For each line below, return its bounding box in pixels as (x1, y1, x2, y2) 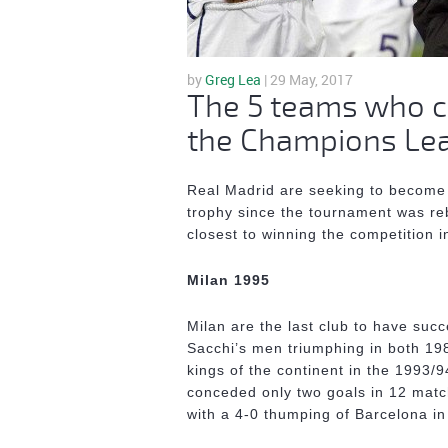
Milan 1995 (187, 272, 270, 288)
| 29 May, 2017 (261, 70, 353, 89)
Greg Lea (205, 70, 261, 89)
